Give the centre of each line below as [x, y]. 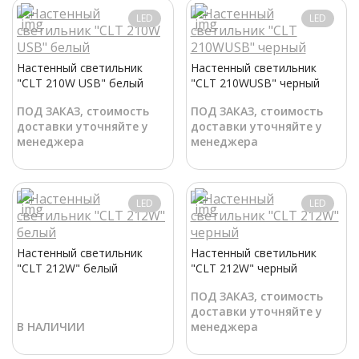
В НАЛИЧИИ [51, 327]
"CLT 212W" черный [244, 268]
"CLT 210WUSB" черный [255, 83]
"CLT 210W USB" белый [80, 83]
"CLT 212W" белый [67, 268]
